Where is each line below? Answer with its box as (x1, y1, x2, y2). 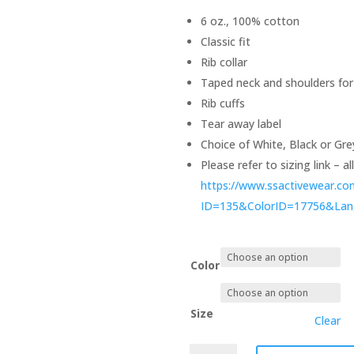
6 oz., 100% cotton (201, 13, 300, 28)
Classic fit (201, 33, 251, 49)
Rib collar (201, 54, 248, 70)
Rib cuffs (201, 95, 246, 111)
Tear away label (201, 115, 282, 131)
